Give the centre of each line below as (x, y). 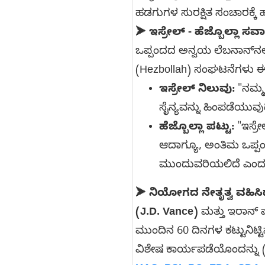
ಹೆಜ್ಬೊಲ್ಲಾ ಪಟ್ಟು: (197, 128)
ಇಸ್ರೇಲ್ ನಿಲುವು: (197, 90)
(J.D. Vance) (167, 213)
